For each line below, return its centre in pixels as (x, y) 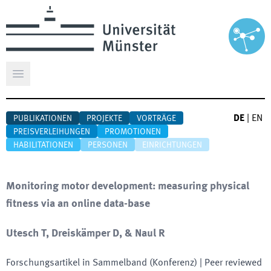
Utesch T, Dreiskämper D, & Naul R (86, 233)
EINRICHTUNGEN (172, 145)
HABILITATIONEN (43, 145)
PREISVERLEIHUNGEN (52, 132)
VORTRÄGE (156, 119)
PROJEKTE (104, 119)
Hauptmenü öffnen (56, 80)
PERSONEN (108, 145)
